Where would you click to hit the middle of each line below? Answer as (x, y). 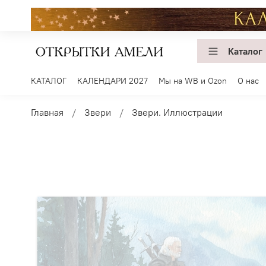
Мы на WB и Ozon (193, 81)
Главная (47, 113)
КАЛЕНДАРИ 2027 (113, 81)
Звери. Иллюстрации (177, 113)
